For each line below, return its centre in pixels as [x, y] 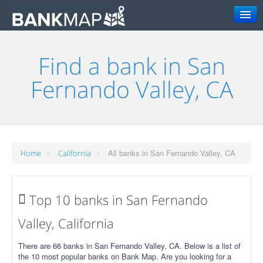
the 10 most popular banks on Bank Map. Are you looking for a [125, 256]
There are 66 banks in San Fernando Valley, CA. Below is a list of [129, 245]
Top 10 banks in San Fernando [117, 199]
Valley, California [66, 223]
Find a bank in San [131, 65]
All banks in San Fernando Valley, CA [172, 153]
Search [207, 48]
